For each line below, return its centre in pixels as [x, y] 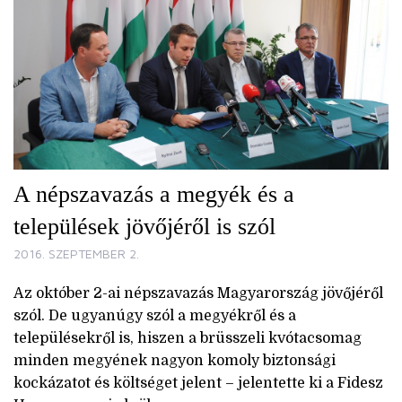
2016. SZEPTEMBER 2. [76, 253]
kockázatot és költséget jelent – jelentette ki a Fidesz [198, 383]
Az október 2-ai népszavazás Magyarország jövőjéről [198, 293]
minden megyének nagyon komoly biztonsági [175, 360]
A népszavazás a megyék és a [154, 194]
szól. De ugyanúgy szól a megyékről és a [155, 315]
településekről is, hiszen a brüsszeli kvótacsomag [188, 338]
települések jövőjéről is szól [144, 226]
